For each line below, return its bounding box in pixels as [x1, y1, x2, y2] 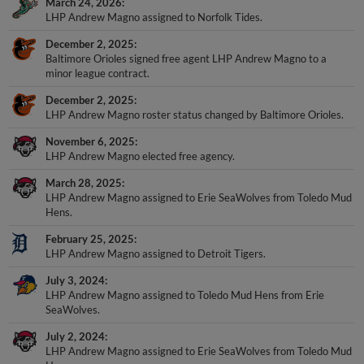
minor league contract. [45, 66, 150, 80]
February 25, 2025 [45, 232, 135, 245]
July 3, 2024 [45, 273, 106, 287]
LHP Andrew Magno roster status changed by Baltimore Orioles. [45, 107, 344, 121]
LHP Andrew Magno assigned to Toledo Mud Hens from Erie [45, 288, 325, 301]
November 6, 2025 [45, 134, 136, 148]
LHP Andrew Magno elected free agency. [45, 149, 236, 162]
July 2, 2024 [45, 329, 106, 343]
